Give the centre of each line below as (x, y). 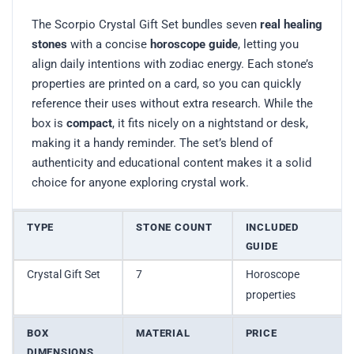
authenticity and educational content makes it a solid (171, 162)
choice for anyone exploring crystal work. (140, 182)
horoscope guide (194, 44)
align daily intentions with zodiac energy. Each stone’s (173, 64)
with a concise (109, 44)
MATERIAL (163, 333)
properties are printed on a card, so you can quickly (166, 83)
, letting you (268, 44)
